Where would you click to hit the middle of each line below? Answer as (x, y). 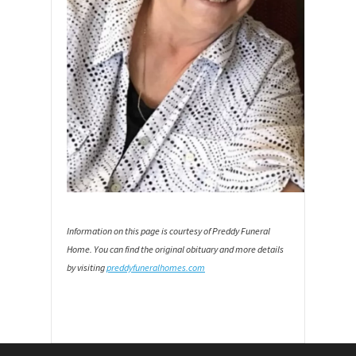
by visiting (87, 267)
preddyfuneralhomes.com (156, 267)
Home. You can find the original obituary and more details (175, 249)
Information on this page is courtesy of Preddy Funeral (168, 231)
